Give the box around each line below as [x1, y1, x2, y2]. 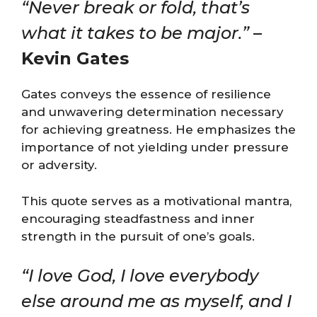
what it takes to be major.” [21, 23, 249, 43]
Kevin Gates [21, 48, 129, 69]
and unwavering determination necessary [21, 105, 284, 119]
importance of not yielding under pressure [21, 140, 289, 154]
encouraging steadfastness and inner [21, 211, 255, 226]
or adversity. [21, 158, 97, 172]
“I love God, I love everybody [21, 265, 258, 286]
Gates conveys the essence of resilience [21, 87, 271, 101]
